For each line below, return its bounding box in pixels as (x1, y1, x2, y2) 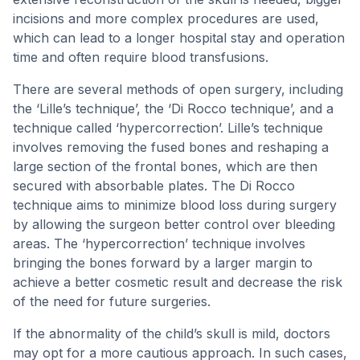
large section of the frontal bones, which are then (13, 158, 317, 174)
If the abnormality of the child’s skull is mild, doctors (13, 325, 330, 342)
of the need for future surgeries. (13, 293, 211, 309)
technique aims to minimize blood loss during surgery (13, 197, 337, 213)
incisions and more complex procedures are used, (13, 10, 319, 27)
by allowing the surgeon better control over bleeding (13, 216, 335, 232)
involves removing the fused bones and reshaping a (13, 139, 329, 155)
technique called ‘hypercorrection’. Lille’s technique (13, 120, 323, 136)
